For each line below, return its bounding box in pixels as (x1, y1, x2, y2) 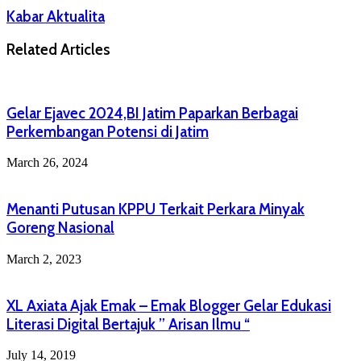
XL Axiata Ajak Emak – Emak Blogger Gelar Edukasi (6, 296, 331, 315)
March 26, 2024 (6, 156, 88, 170)
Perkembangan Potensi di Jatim (6, 122, 209, 141)
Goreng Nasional (6, 218, 114, 238)
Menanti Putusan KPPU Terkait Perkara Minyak (6, 200, 305, 219)
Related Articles (6, 40, 110, 60)
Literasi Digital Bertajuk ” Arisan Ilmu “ (6, 314, 250, 334)
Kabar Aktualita (6, 6, 105, 26)
